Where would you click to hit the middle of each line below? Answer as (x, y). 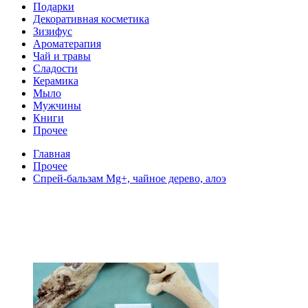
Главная (52, 153)
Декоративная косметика (91, 19)
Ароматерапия (67, 43)
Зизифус (53, 31)
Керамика (56, 80)
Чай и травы (62, 56)
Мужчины (57, 105)
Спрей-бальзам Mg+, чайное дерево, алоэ (130, 178)
